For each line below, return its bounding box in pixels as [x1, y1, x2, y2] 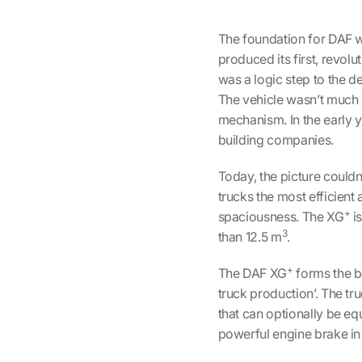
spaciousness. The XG [217, 208, 344, 225]
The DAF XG [217, 264, 287, 281]
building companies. [217, 131, 334, 148]
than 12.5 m [217, 228, 282, 245]
